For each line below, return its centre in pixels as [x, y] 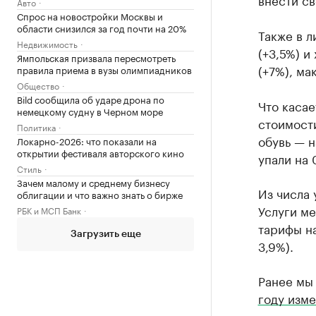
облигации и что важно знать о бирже [100, 194]
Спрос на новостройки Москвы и [90, 16]
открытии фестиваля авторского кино [101, 152]
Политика [36, 127]
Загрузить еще [105, 234]
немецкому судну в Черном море [90, 111]
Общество [38, 85]
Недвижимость [47, 43]
